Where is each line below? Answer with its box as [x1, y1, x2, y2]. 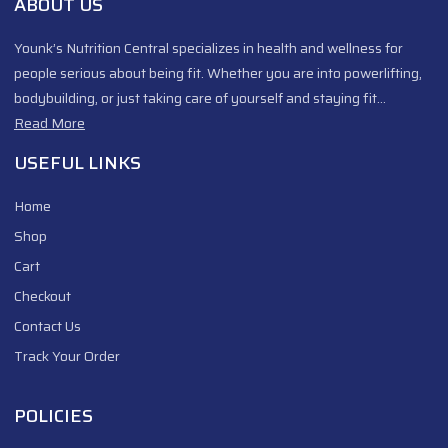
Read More [14, 111, 85, 134]
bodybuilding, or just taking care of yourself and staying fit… [14, 86, 386, 109]
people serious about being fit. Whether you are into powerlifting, [14, 61, 422, 84]
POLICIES [14, 401, 93, 430]
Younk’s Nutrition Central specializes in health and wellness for [14, 36, 403, 59]
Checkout [14, 284, 71, 307]
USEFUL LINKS [14, 148, 141, 177]
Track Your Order [14, 344, 120, 367]
